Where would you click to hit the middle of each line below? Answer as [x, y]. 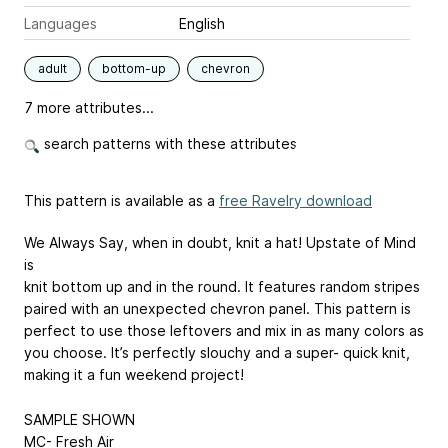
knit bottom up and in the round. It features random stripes [222, 287]
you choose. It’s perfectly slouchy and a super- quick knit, [217, 353]
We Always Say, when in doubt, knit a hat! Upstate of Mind [220, 243]
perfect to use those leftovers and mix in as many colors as [224, 331]
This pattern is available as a [121, 201]
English [202, 24]
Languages [60, 24]
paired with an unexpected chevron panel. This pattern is [217, 309]
